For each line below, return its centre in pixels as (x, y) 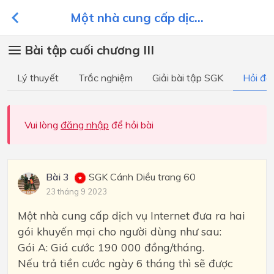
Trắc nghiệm (106, 78)
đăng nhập (85, 125)
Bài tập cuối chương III (89, 50)
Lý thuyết (38, 78)
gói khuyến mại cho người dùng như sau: (120, 231)
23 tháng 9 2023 (76, 191)
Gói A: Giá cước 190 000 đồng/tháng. (111, 247)
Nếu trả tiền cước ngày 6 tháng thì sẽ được (125, 263)
